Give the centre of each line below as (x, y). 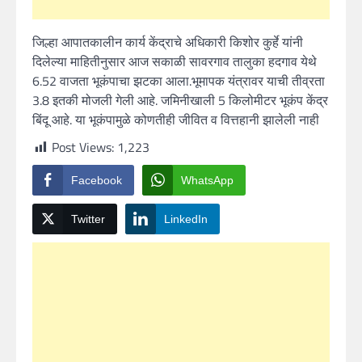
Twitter (88, 219)
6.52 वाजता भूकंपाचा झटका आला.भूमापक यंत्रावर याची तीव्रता (179, 80)
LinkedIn (186, 219)
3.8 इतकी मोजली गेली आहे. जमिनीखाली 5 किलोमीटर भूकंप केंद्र (180, 100)
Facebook (97, 180)
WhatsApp (207, 180)
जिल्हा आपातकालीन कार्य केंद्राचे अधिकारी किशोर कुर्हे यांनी (168, 42)
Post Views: (83, 147)
